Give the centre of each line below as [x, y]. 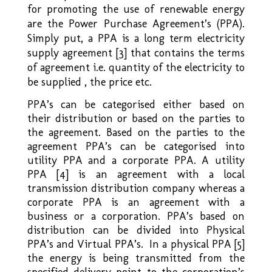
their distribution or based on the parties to [136, 118]
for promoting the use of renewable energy [136, 9]
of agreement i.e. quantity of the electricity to [136, 67]
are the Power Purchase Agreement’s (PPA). [136, 23]
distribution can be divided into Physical [136, 230]
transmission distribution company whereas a [136, 188]
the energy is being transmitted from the [136, 258]
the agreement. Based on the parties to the [136, 132]
